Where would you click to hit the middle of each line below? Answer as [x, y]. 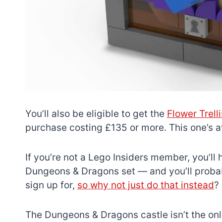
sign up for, [51, 185]
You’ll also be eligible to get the [96, 114]
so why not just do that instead [146, 185]
